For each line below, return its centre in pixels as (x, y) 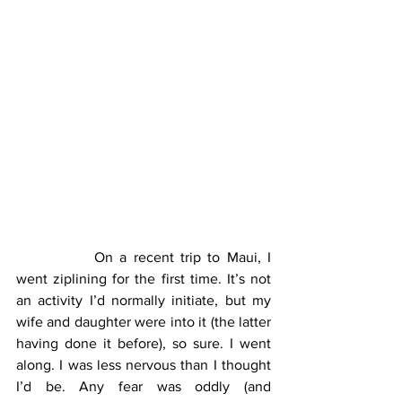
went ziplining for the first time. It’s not (144, 278)
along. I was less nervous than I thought (144, 364)
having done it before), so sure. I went (144, 343)
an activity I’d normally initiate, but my (144, 300)
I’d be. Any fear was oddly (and (144, 386)
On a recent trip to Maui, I (55, 257)
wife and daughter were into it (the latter (144, 321)
